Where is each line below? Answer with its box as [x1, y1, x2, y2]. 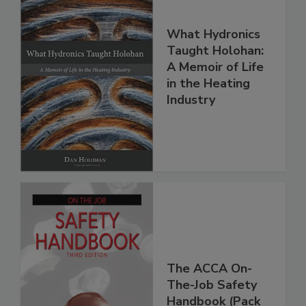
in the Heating [167, 74, 250, 92]
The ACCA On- [167, 260, 252, 277]
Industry [167, 91, 215, 108]
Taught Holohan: [167, 42, 264, 59]
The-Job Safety [167, 277, 257, 294]
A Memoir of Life [167, 58, 264, 75]
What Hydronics [167, 25, 260, 42]
